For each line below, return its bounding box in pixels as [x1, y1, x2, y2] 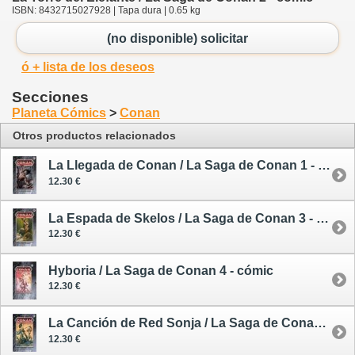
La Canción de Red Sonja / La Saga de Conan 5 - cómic [314, 315, 326, 330]
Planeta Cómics [12, 106, 106, 120]
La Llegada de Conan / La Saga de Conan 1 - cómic [318, 158, 330, 173]
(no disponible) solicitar [107, 31, 248, 45]
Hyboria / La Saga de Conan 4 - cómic [48, 263, 273, 277]
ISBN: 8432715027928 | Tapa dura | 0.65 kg [12, 4, 200, 16]
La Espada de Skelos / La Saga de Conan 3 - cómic [316, 211, 329, 225]
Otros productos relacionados [13, 129, 176, 143]
